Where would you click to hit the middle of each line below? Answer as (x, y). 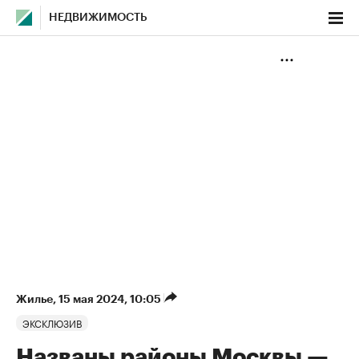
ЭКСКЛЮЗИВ (52, 323)
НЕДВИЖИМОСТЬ (98, 18)
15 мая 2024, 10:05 (111, 299)
